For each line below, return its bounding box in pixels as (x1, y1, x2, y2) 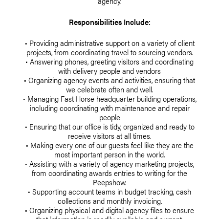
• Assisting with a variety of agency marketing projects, (25, 157, 194, 169)
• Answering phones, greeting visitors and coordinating (25, 55, 194, 67)
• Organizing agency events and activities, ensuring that (24, 74, 195, 86)
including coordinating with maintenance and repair (29, 102, 190, 113)
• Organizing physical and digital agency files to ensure (25, 204, 194, 216)
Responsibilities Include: (68, 16, 151, 27)
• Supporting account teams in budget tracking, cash (28, 185, 191, 197)
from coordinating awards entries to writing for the (32, 167, 187, 178)
